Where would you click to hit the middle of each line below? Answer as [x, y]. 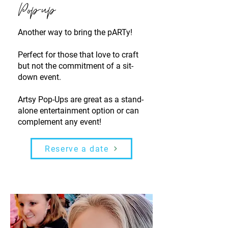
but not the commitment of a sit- [76, 66]
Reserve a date [77, 149]
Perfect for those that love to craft [78, 55]
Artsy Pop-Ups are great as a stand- [81, 99]
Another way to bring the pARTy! [75, 32]
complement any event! [60, 122]
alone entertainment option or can [78, 111]
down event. [39, 77]
